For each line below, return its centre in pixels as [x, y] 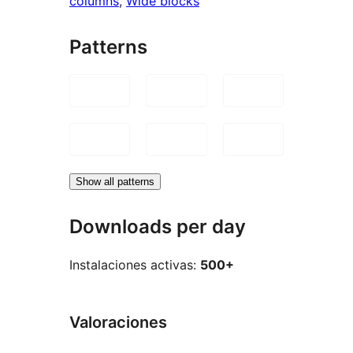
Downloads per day [158, 226]
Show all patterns [115, 181]
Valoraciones [118, 323]
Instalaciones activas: [135, 265]
